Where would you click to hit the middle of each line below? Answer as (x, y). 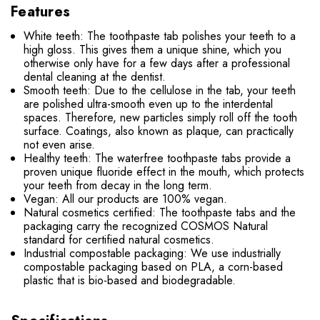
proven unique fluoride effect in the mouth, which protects (164, 172)
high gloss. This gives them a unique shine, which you (153, 50)
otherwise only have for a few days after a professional (157, 64)
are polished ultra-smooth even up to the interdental (149, 104)
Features (40, 12)
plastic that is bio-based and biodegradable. (130, 281)
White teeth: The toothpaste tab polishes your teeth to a (160, 36)
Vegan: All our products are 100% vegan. (126, 199)
